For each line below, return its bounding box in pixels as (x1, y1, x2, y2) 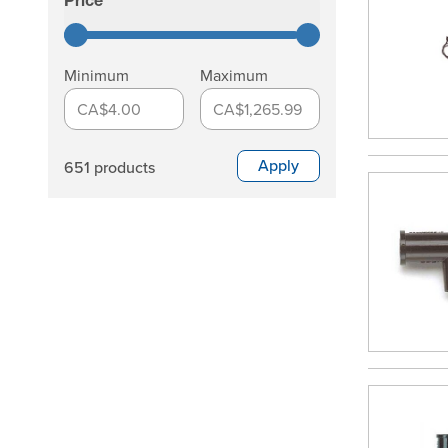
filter (63, 10, 97, 26)
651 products (64, 156, 155, 178)
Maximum (200, 64, 268, 86)
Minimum (64, 64, 129, 86)
